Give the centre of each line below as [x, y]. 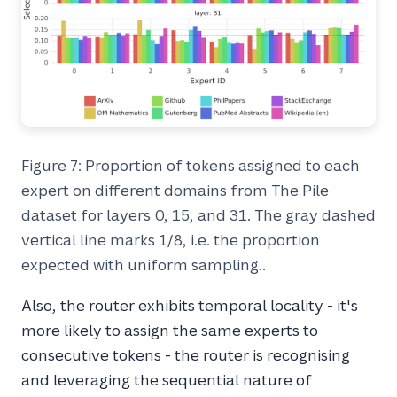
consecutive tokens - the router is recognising [186, 354]
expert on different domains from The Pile [175, 190]
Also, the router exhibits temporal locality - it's [190, 305]
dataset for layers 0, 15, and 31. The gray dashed [198, 214]
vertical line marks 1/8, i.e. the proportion [171, 239]
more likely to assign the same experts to [170, 330]
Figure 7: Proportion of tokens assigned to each [191, 165]
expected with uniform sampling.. [144, 264]
